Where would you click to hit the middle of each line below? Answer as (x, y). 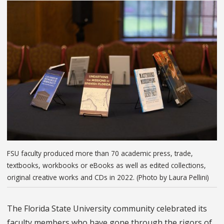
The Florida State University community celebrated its (107, 209)
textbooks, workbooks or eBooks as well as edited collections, (106, 165)
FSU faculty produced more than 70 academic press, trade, (100, 153)
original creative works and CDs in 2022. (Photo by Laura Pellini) (108, 177)
